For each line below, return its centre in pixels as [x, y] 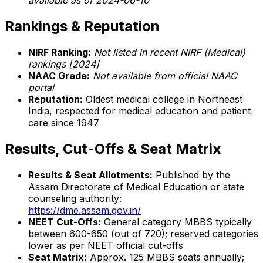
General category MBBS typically [176, 222]
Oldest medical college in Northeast [163, 100]
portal [41, 88]
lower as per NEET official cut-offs [106, 245]
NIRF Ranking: [60, 53]
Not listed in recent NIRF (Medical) [170, 53]
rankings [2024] [64, 64]
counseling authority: [75, 198]
